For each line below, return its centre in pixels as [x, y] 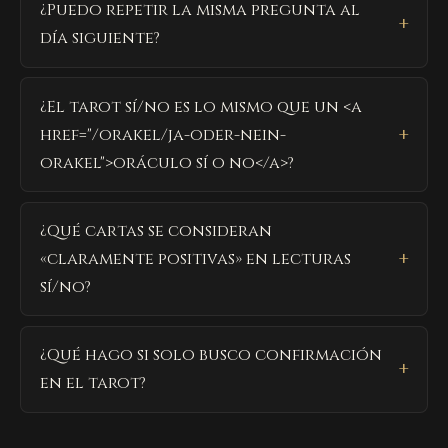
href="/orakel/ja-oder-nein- [163, 134]
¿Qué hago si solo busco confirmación [211, 355]
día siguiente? [100, 38]
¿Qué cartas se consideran [156, 231]
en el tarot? [93, 383]
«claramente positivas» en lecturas [196, 259]
